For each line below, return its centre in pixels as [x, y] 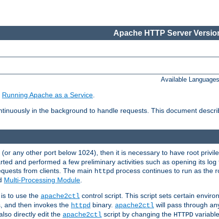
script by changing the [138, 214]
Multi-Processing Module [42, 180]
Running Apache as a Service [47, 95]
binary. [103, 205]
